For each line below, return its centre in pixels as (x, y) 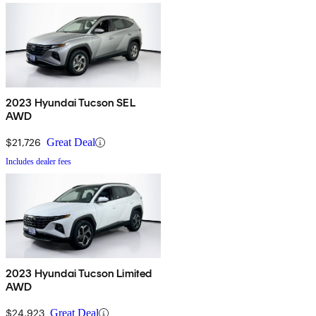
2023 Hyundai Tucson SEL (71, 103)
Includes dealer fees (38, 162)
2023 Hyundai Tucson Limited (79, 274)
